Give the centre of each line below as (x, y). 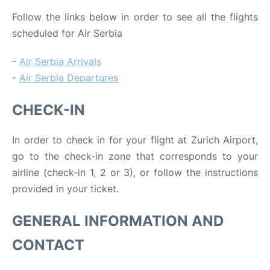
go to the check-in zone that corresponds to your (135, 156)
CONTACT (48, 245)
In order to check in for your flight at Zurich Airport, (135, 140)
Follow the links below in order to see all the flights (135, 17)
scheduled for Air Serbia (67, 33)
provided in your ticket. (65, 188)
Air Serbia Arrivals (60, 61)
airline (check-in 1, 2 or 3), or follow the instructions (135, 172)
